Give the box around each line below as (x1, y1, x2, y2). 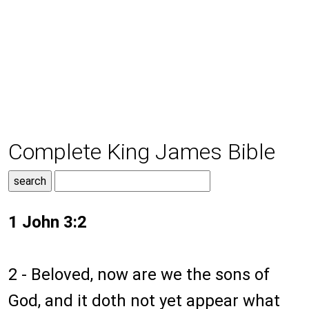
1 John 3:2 (8, 212, 87, 232)
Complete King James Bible (8, 139, 275, 166)
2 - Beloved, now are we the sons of (8, 265, 270, 285)
